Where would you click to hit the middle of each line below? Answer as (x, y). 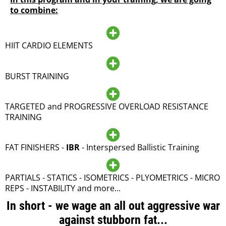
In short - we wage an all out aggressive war (113, 206)
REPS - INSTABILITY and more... (63, 188)
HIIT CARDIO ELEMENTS (49, 46)
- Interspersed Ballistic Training (139, 148)
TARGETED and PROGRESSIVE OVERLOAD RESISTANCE (107, 106)
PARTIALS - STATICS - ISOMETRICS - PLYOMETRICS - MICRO (112, 178)
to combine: (34, 10)
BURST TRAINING (37, 76)
